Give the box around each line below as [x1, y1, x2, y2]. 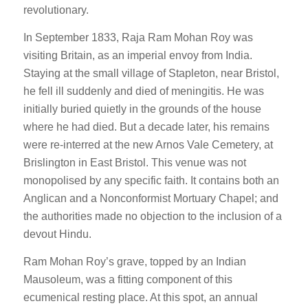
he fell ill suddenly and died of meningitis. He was [23, 85, 264, 97]
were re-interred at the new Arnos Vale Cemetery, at [23, 138, 273, 151]
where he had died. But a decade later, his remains [23, 120, 269, 133]
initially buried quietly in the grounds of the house [23, 102, 261, 115]
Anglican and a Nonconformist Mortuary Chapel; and [23, 192, 278, 204]
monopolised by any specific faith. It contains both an [23, 174, 279, 186]
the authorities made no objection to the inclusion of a [23, 210, 282, 222]
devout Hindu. [23, 228, 91, 240]
